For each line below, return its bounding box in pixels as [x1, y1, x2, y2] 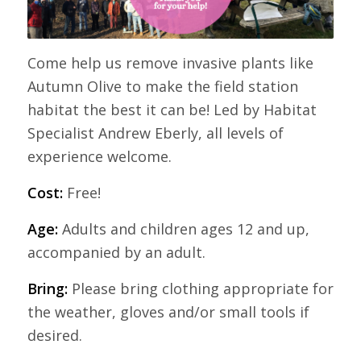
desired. [27, 325, 82, 345]
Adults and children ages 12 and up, [57, 218, 309, 239]
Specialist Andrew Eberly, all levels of [27, 122, 284, 143]
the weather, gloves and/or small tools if [27, 301, 309, 322]
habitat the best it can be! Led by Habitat [27, 99, 317, 119]
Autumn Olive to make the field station [27, 76, 298, 96]
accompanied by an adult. [27, 242, 205, 262]
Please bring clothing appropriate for [67, 278, 334, 298]
